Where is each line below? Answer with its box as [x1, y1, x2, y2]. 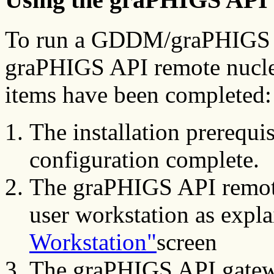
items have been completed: [5, 81, 272, 108]
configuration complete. [29, 146, 259, 173]
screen [157, 229, 217, 256]
